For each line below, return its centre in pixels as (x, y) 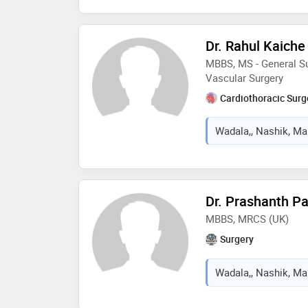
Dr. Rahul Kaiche (255, 45)
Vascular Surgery (244, 77)
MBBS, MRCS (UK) (247, 219)
